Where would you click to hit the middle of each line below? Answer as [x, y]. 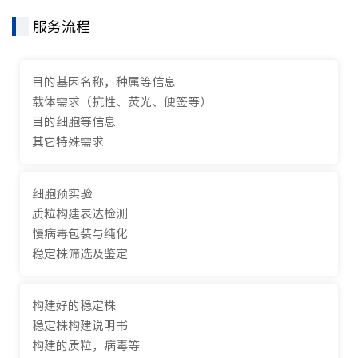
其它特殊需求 [68, 142]
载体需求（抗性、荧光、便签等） [122, 102]
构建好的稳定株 [74, 306]
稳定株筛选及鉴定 [80, 254]
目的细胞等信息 [74, 122]
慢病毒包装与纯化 [80, 234]
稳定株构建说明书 [80, 326]
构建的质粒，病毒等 [86, 346]
